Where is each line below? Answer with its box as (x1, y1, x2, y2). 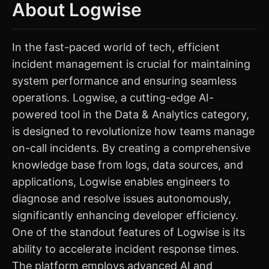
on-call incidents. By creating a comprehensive (12, 142, 250, 154)
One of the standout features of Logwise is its (12, 226, 245, 238)
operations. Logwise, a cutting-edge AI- (12, 91, 214, 104)
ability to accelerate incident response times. (12, 243, 239, 255)
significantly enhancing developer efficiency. (12, 209, 238, 222)
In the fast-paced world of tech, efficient (12, 41, 220, 53)
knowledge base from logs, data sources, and (12, 159, 243, 171)
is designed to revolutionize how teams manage (12, 125, 255, 138)
